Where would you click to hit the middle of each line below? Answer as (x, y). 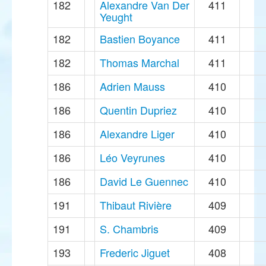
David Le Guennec (144, 181)
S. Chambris (129, 229)
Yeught (116, 17)
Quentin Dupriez (138, 110)
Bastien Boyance (140, 39)
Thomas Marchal (140, 63)
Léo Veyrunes (132, 158)
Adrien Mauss (132, 86)
